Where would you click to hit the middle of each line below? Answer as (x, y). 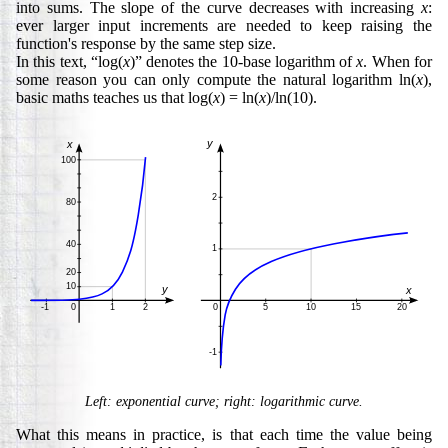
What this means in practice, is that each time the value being (224, 434)
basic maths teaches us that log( (114, 97)
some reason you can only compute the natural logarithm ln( (216, 79)
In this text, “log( (69, 61)
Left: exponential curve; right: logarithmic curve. (224, 400)
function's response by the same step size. (146, 43)
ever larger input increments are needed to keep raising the (224, 25)
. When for (398, 61)
